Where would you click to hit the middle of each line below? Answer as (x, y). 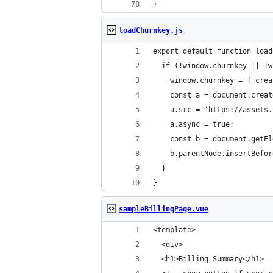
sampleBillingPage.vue (164, 209)
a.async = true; (193, 124)
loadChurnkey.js (151, 30)
